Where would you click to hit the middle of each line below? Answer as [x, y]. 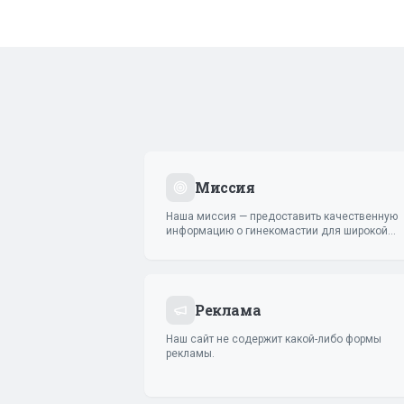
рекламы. [190, 353]
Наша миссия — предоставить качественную [282, 216]
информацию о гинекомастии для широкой [277, 230]
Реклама [228, 309]
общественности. [211, 245]
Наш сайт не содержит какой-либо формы [274, 339]
